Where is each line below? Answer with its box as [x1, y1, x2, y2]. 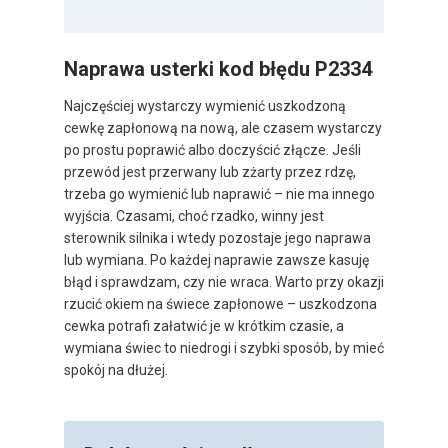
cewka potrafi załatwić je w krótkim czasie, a [64, 317, 344, 334]
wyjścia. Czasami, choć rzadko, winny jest [64, 207, 324, 224]
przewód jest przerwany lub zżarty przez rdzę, [64, 163, 356, 180]
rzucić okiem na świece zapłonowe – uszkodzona [64, 295, 377, 312]
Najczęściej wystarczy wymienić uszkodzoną [64, 97, 346, 114]
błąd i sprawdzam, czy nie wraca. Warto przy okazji [64, 273, 384, 290]
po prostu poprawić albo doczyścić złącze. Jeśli [64, 141, 361, 158]
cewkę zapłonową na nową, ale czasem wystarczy [64, 119, 382, 136]
